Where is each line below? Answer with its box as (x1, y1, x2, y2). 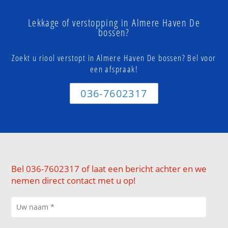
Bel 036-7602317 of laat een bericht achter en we (11, 163, 207, 175)
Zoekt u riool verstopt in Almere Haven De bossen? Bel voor (12, 52, 216, 64)
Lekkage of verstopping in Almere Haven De (27, 16, 201, 30)
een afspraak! (90, 63, 138, 75)
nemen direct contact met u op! (11, 175, 136, 187)
